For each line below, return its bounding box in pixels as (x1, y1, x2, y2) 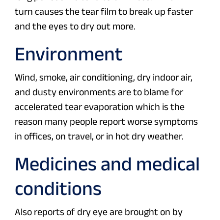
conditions (15, 177, 102, 199)
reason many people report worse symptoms (15, 116, 198, 127)
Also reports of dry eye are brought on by (15, 206, 183, 218)
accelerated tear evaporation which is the (15, 101, 185, 112)
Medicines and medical (15, 153, 200, 175)
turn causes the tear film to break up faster (15, 6, 193, 17)
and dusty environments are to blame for (15, 86, 183, 98)
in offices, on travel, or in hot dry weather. (15, 131, 184, 142)
